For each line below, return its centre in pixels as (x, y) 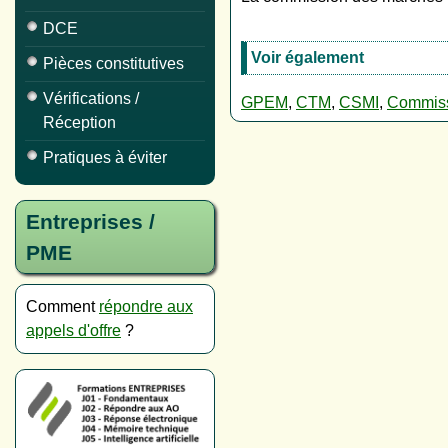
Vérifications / (91, 98)
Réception (79, 122)
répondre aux (146, 306)
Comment (62, 306)
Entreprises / (90, 221)
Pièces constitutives (113, 63)
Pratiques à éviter (105, 157)
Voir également (307, 57)
